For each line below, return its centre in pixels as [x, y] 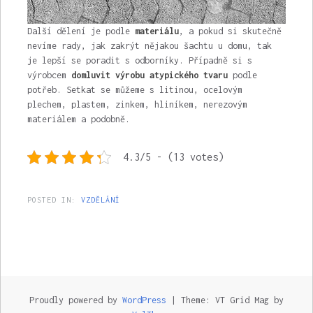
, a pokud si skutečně [230, 31]
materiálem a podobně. [78, 119]
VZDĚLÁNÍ [100, 200]
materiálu [156, 31]
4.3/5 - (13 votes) [173, 157]
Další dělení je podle [81, 31]
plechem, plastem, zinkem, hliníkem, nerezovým [137, 105]
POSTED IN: [54, 200]
